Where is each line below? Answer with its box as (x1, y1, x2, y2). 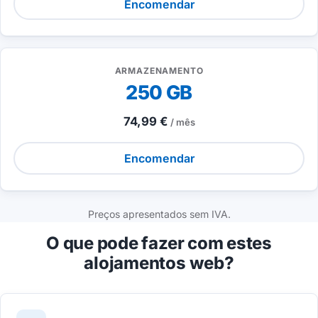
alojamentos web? (84, 252, 234, 273)
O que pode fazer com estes (46, 232, 272, 253)
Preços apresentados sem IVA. (87, 207, 231, 220)
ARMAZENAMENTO (114, 65, 204, 77)
